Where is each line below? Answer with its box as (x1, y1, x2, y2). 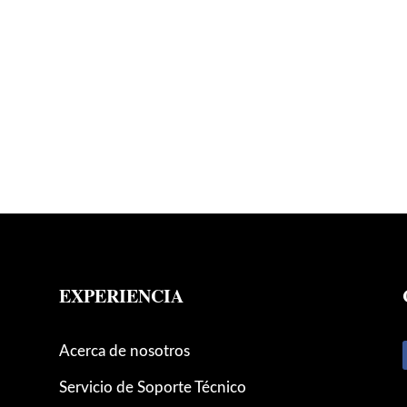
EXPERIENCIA (58, 282, 184, 309)
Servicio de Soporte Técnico (58, 380, 246, 396)
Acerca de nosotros (58, 343, 190, 360)
